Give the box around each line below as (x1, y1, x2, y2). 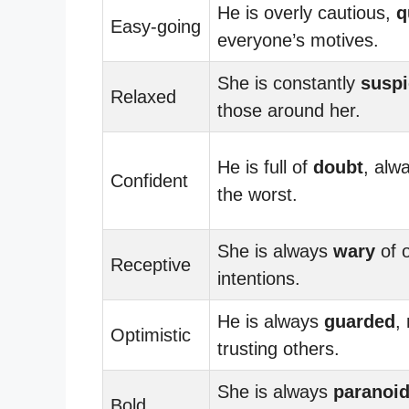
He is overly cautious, (217, 2, 396, 23)
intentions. (217, 267, 300, 288)
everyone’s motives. (217, 29, 379, 50)
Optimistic (110, 324, 191, 345)
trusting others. (217, 338, 340, 359)
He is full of (217, 156, 313, 177)
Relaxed (110, 86, 176, 107)
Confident (110, 170, 188, 191)
